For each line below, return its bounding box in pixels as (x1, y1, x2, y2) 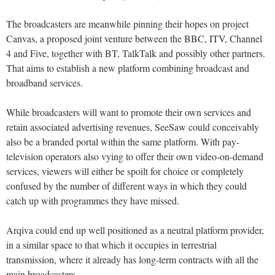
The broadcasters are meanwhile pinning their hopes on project (6, 17, 249, 31)
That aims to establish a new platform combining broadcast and (6, 61, 249, 75)
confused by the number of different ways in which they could (6, 179, 247, 193)
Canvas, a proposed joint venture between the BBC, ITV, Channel (6, 32, 262, 45)
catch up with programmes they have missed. (6, 194, 179, 207)
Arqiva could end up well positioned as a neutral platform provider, (6, 223, 264, 237)
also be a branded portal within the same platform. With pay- (6, 135, 239, 149)
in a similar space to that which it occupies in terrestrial (6, 238, 217, 252)
